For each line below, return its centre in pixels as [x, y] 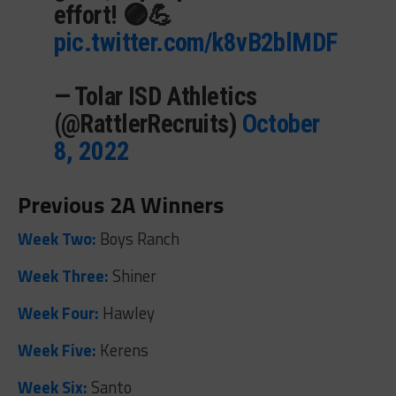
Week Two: [58, 238]
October [281, 123]
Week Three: [63, 275]
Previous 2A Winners [120, 204]
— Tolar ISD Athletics [155, 96]
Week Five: [57, 350]
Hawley [126, 312]
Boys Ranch [139, 238]
